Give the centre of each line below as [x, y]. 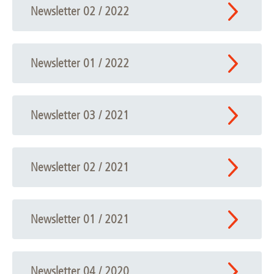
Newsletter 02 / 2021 [80, 167]
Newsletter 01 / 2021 [80, 219]
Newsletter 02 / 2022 [80, 11]
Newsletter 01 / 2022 [80, 63]
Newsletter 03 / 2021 [80, 115]
